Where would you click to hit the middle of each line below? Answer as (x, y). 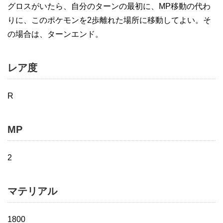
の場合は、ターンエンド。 (55, 34)
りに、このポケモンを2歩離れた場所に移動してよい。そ (109, 20)
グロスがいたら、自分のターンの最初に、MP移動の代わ (109, 6)
